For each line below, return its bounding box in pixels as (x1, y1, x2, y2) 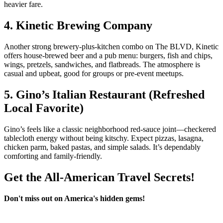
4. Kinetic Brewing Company (4, 19, 152, 32)
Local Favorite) (4, 101, 84, 114)
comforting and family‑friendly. (4, 151, 102, 160)
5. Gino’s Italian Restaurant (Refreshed (4, 88, 205, 101)
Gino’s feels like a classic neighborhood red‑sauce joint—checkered (4, 124, 216, 133)
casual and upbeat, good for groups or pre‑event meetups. (4, 69, 184, 78)
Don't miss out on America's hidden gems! (4, 194, 145, 203)
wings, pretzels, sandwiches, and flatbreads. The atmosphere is (4, 60, 200, 69)
